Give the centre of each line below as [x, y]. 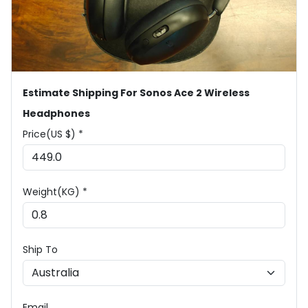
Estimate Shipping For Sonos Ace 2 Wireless [136, 93]
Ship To [40, 250]
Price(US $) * [53, 134]
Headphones [56, 114]
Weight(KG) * [55, 192]
